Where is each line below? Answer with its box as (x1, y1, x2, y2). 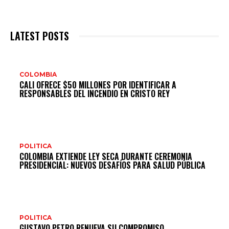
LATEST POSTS (10, 28, 69, 44)
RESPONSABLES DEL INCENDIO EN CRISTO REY (19, 87, 170, 100)
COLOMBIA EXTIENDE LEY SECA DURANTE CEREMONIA (19, 150, 192, 163)
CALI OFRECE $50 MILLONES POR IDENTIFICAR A (19, 79, 176, 91)
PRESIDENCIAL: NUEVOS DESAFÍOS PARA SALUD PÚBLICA (19, 159, 205, 172)
